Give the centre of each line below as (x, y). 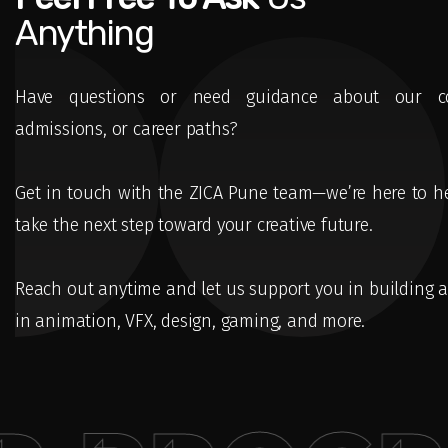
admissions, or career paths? (126, 129)
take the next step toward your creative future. (194, 225)
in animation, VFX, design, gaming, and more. (190, 321)
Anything (84, 33)
